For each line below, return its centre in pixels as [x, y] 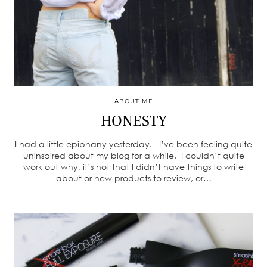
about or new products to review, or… [133, 178]
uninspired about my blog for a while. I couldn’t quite [133, 155]
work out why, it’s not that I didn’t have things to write [133, 167]
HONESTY [133, 121]
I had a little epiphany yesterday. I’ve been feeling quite [133, 144]
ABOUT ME [133, 101]
